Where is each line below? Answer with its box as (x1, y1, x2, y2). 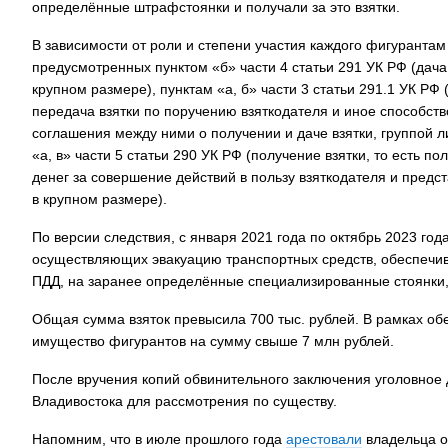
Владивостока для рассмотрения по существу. (32, 393, 337, 409)
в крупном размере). (32, 191, 167, 207)
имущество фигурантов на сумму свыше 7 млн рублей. (32, 333, 394, 349)
